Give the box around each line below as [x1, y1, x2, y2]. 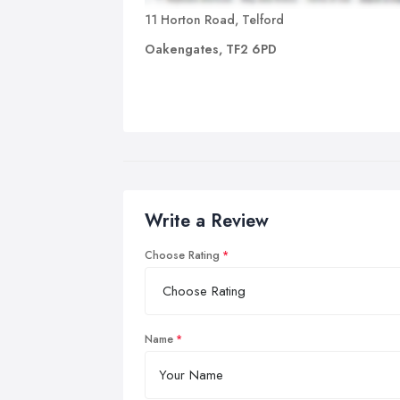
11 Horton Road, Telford [145, 10, 284, 29]
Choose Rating [145, 247, 220, 263]
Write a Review [145, 208, 269, 234]
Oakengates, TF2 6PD [145, 39, 277, 58]
